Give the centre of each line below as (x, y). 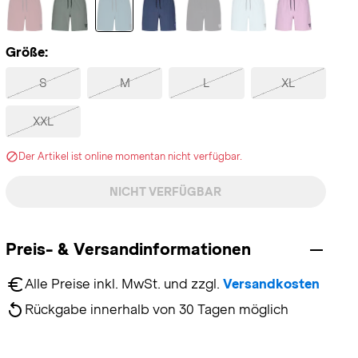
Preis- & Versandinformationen (128, 249)
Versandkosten (271, 284)
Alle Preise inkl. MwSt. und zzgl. (123, 284)
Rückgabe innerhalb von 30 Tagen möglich (156, 310)
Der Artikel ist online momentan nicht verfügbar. (130, 157)
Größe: (26, 52)
